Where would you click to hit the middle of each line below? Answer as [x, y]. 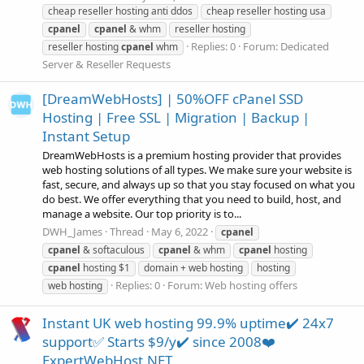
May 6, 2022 [180, 231]
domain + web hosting [193, 267]
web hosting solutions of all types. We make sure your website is [197, 170]
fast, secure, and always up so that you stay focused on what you [199, 185]
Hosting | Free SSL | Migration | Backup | [176, 118]
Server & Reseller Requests [106, 64]
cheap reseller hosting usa [266, 11]
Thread [127, 231]
